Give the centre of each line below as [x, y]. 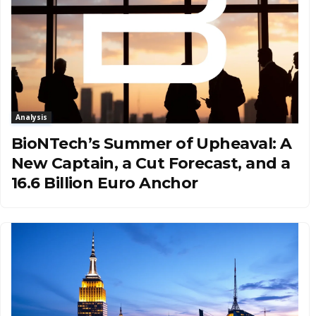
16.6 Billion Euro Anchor [105, 183]
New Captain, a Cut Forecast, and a [151, 163]
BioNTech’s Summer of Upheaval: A [152, 144]
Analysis [31, 117]
